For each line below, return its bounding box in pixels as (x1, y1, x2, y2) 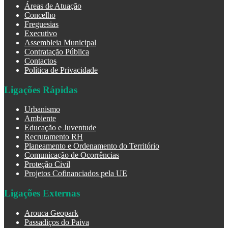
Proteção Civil (24, 160, 70, 169)
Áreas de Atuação (24, 1, 81, 10)
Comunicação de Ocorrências (24, 151, 119, 160)
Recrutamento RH (24, 132, 83, 141)
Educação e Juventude (24, 123, 96, 132)
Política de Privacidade (24, 65, 98, 74)
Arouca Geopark (24, 208, 78, 217)
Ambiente (24, 114, 56, 123)
